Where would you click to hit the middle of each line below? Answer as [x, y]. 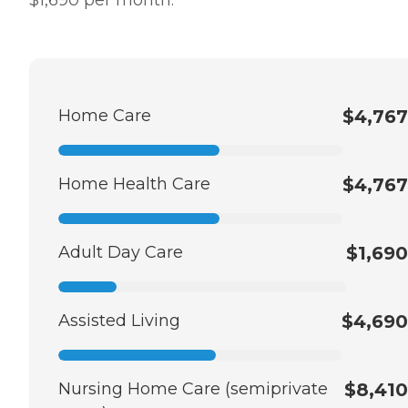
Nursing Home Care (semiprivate [193, 388]
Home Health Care [134, 184]
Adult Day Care [121, 252]
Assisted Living [119, 320]
